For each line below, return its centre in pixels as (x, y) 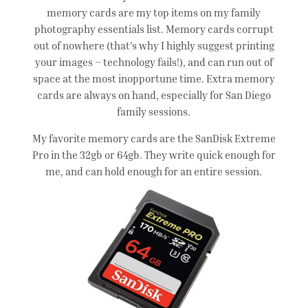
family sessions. (154, 112)
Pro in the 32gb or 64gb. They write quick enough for (154, 155)
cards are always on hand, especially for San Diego (154, 95)
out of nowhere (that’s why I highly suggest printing (154, 46)
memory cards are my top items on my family (154, 13)
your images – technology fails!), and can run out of (154, 62)
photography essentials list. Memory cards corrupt (154, 29)
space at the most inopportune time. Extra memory (154, 79)
